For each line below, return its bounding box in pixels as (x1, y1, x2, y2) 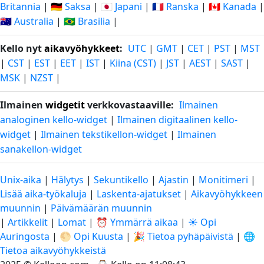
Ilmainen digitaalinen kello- (117, 113, 237, 126)
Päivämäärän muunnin (51, 202, 152, 214)
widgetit (45, 98, 85, 111)
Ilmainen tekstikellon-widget (41, 128, 167, 141)
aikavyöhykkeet (44, 42, 120, 55)
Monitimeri (199, 173, 248, 186)
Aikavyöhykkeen (191, 187, 263, 200)
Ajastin (159, 173, 189, 186)
